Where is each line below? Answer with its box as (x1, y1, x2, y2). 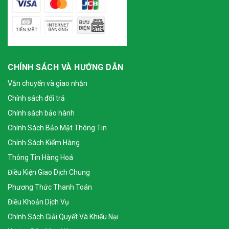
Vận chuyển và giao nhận (8, 79, 87, 87)
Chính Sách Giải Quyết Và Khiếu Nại (8, 212, 119, 221)
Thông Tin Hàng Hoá (8, 153, 73, 162)
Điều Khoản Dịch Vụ (8, 197, 69, 206)
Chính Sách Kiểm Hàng (8, 138, 80, 147)
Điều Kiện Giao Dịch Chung (8, 168, 90, 176)
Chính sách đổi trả (8, 94, 65, 102)
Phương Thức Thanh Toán (8, 182, 92, 191)
